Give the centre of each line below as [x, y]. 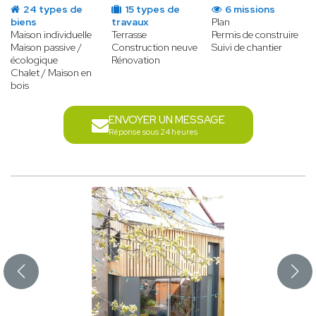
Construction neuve [154, 48]
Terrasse [129, 35]
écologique [34, 60]
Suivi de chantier [247, 48]
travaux [129, 22]
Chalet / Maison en [51, 73]
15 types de [151, 10]
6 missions [249, 10]
